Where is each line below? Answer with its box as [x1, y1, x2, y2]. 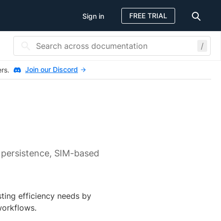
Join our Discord [25, 65, 78, 74]
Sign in [82, 11, 104, 20]
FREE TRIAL [129, 11, 167, 20]
